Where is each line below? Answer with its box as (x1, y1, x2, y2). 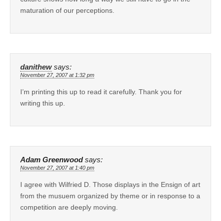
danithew (20, 63, 52, 71)
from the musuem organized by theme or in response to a (20, 191, 200, 200)
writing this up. (20, 99, 65, 107)
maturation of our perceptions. (20, 6, 114, 14)
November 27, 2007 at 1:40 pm (20, 164, 94, 171)
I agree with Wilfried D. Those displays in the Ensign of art (20, 180, 200, 188)
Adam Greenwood (20, 155, 83, 164)
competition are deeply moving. (20, 203, 118, 211)
